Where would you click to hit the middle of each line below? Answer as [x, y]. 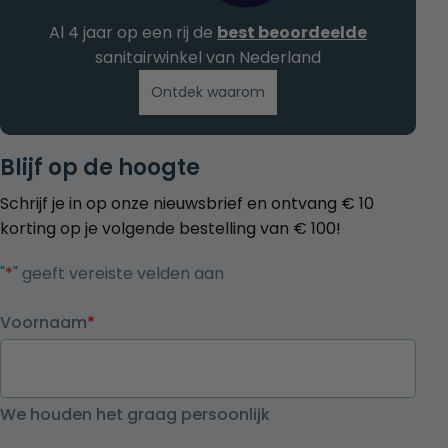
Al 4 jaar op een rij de [133, 32]
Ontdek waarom [208, 91]
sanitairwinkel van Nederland [208, 57]
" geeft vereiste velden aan [118, 273]
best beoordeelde [292, 32]
